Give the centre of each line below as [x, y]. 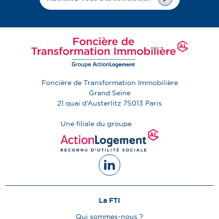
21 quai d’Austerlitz [89, 103]
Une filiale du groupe [96, 123]
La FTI [109, 200]
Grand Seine [109, 93]
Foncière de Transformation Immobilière [109, 82]
